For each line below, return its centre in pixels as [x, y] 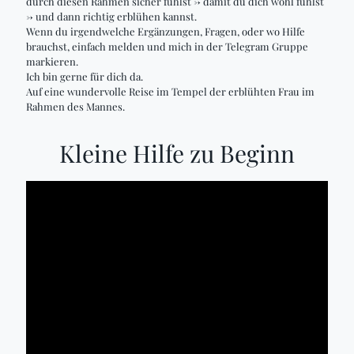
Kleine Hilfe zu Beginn [177, 153]
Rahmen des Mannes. [75, 106]
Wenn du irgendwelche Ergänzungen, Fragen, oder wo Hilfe [166, 31]
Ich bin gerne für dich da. [85, 76]
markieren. [52, 61]
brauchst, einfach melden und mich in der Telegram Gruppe [167, 46]
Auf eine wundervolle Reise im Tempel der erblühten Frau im [170, 91]
